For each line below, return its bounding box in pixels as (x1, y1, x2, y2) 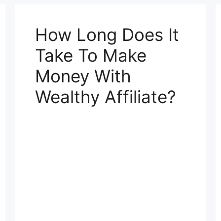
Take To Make (35, 44, 147, 66)
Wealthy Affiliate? (35, 86, 176, 107)
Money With (35, 65, 131, 86)
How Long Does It (35, 24, 179, 45)
